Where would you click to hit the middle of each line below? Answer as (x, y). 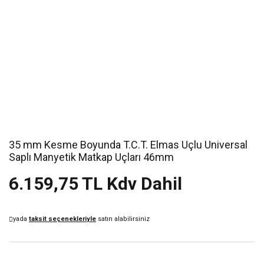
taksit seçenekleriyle (62, 219)
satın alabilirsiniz (123, 219)
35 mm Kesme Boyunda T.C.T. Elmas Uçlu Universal (128, 145)
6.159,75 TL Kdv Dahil (95, 184)
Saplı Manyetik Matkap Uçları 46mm (91, 157)
